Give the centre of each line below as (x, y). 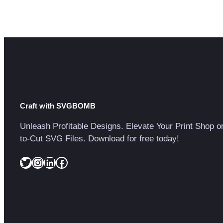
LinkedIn (47, 162)
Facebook (58, 162)
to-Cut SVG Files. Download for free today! (100, 138)
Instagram (36, 162)
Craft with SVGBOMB (58, 106)
